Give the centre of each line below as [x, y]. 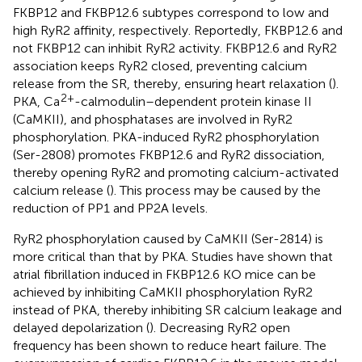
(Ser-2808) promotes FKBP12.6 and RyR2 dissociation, [169, 154]
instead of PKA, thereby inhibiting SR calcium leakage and [177, 309]
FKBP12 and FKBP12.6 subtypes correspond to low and [171, 12]
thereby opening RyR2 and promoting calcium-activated [176, 172]
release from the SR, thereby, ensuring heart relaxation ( [173, 83]
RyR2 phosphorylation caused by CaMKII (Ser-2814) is [168, 238]
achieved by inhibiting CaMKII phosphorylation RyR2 [163, 292]
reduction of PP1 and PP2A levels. [110, 208]
